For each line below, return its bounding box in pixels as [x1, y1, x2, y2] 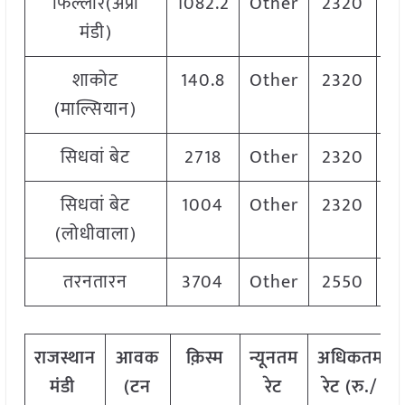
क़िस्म [186, 343, 224, 374]
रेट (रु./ [323, 372, 378, 403]
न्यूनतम [249, 343, 298, 374]
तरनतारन [63, 267, 128, 298]
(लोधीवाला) [54, 219, 137, 250]
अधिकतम [316, 343, 383, 374]
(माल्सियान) [54, 94, 137, 126]
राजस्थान [33, 343, 96, 374]
